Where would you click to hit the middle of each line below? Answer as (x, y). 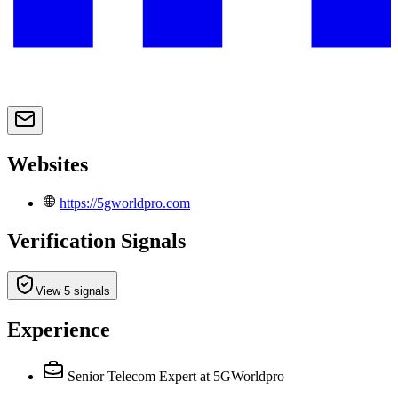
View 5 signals (73, 291)
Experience (59, 329)
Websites (48, 165)
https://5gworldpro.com (125, 203)
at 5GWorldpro (242, 376)
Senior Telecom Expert (132, 376)
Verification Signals (96, 240)
